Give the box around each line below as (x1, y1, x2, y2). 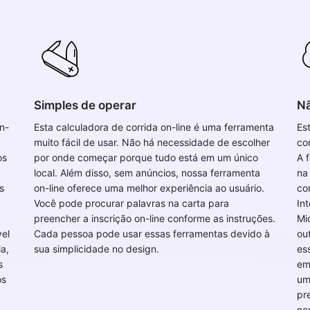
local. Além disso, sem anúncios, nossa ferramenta (34, 167, 260, 179)
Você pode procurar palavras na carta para (34, 197, 229, 209)
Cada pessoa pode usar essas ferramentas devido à (34, 228, 270, 239)
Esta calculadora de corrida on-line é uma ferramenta (34, 121, 274, 133)
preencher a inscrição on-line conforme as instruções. (34, 212, 275, 224)
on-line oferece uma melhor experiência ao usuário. (34, 182, 264, 194)
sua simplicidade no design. (34, 243, 159, 255)
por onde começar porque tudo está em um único (34, 152, 258, 163)
